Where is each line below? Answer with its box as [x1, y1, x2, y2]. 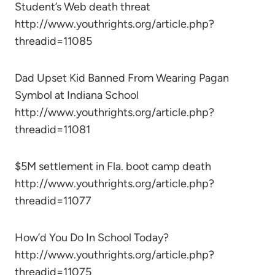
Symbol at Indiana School [15, 88, 139, 102]
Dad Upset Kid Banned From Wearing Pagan [15, 71, 229, 85]
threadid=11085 [15, 34, 92, 48]
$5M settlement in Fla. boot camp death [15, 160, 211, 173]
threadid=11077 [15, 194, 91, 207]
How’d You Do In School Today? [15, 231, 169, 244]
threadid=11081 [15, 123, 90, 136]
